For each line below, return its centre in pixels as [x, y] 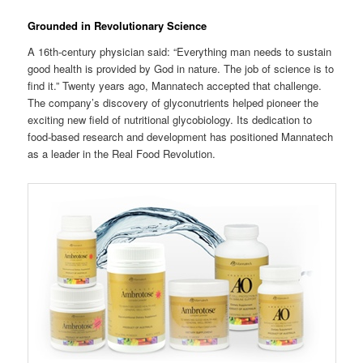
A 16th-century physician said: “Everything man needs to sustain [180, 51]
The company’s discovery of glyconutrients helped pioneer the [173, 102]
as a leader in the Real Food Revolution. [122, 153]
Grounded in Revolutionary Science [117, 26]
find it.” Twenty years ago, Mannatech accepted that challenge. [175, 85]
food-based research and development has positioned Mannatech [181, 136]
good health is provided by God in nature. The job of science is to [181, 68]
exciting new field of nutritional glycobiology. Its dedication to [170, 119]
